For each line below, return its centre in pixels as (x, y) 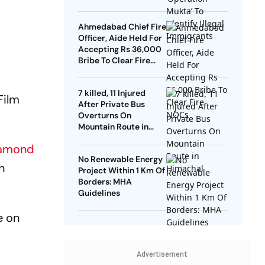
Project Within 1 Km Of (121, 171)
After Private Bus (111, 104)
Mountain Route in (113, 127)
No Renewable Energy (120, 159)
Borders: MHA (105, 182)
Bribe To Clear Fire (114, 61)
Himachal (96, 138)
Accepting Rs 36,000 (119, 49)
